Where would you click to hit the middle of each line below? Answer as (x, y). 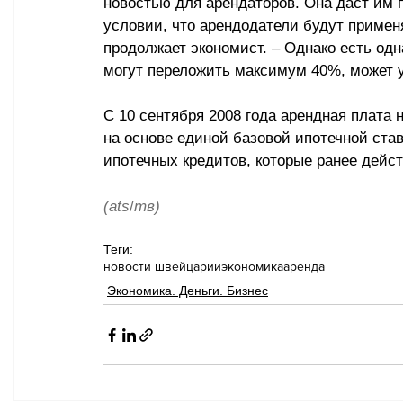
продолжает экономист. (188, 49)
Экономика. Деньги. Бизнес (188, 291)
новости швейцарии (162, 267)
